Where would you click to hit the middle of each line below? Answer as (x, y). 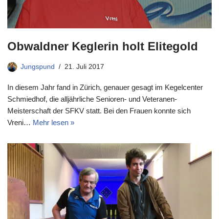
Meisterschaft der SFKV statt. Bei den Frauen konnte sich (99, 110)
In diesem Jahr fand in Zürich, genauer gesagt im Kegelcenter (105, 87)
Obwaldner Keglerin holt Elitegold (103, 46)
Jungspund (38, 66)
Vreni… (20, 122)
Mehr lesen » (54, 122)
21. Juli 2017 (84, 66)
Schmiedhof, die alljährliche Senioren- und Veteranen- (92, 99)
